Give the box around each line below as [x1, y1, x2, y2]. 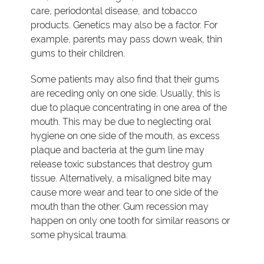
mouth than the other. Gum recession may [31, 200, 209, 212]
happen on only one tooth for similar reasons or [31, 214, 230, 226]
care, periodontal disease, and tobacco [31, 5, 197, 16]
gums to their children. [31, 47, 126, 59]
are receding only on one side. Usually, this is [31, 87, 221, 99]
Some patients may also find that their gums [31, 73, 220, 85]
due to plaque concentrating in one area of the [31, 101, 227, 113]
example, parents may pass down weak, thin [31, 33, 223, 45]
